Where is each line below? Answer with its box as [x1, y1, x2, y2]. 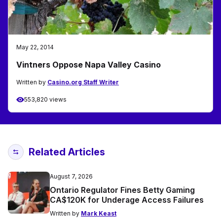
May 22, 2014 [16, 43, 54, 51]
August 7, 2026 [50, 173, 93, 181]
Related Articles [29, 146, 105, 158]
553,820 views [24, 96, 67, 104]
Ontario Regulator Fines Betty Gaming [50, 185, 195, 195]
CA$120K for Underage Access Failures [50, 195, 204, 205]
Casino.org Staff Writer [47, 78, 119, 86]
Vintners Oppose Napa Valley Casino [16, 60, 161, 70]
